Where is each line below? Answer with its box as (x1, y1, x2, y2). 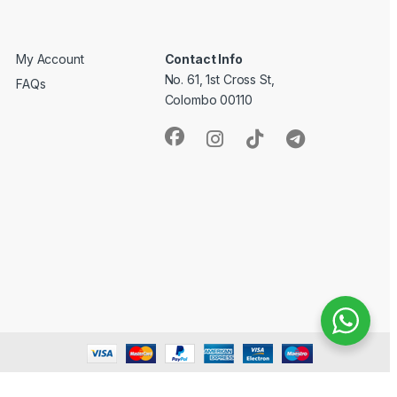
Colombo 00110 (164, 91, 253, 107)
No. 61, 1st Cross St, (164, 71, 275, 87)
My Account (16, 51, 84, 66)
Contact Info (164, 51, 243, 66)
